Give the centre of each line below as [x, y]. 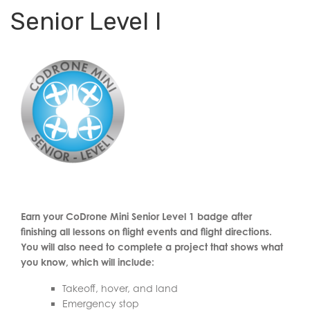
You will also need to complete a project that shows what [152, 247]
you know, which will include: [88, 262]
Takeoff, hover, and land [120, 288]
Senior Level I [86, 21]
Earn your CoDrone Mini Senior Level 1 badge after [136, 216]
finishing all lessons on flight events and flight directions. [146, 231]
